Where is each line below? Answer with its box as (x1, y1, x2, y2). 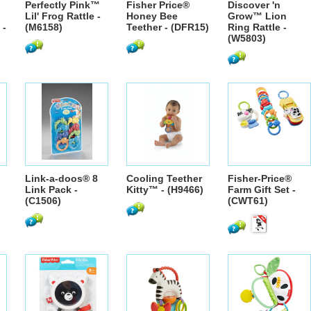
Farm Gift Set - (228, 184, 296, 195)
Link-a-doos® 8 (25, 173, 98, 184)
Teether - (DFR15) (126, 22, 209, 33)
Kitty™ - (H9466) (126, 184, 203, 195)
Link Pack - (25, 184, 78, 195)
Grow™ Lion (228, 10, 287, 22)
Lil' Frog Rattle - (25, 10, 101, 22)
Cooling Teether (126, 173, 202, 184)
